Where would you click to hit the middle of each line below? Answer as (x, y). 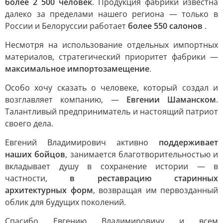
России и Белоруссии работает (66, 26)
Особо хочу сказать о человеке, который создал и (111, 88)
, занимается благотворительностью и (142, 154)
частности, (38, 178)
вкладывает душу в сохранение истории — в (111, 166)
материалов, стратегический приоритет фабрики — (111, 57)
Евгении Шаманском (171, 100)
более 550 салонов (165, 26)
